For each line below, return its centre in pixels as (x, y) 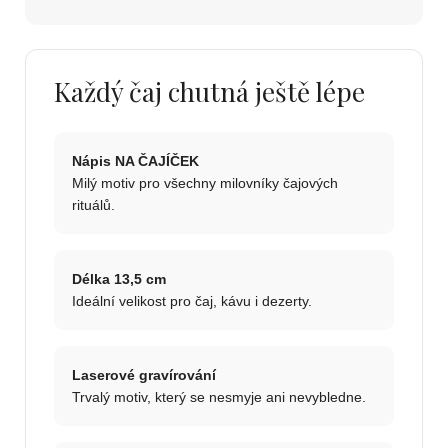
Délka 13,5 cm (119, 279)
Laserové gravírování (144, 375)
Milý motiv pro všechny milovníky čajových (205, 183)
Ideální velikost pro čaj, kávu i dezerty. (192, 301)
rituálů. (93, 205)
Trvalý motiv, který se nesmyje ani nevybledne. (219, 397)
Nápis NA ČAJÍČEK (135, 161)
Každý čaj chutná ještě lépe (209, 92)
